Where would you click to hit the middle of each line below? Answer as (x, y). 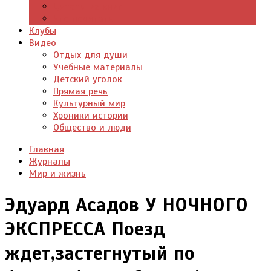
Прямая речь (80, 91)
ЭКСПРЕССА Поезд (85, 229)
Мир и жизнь (57, 174)
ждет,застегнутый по (100, 253)
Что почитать (83, 19)
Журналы (50, 162)
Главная (47, 149)
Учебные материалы (98, 67)
